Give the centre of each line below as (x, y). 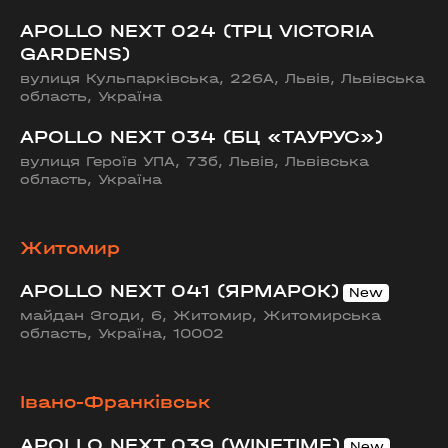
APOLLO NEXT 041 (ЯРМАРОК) (179, 291)
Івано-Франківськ (115, 402)
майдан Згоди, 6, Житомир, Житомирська (200, 315)
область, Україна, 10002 (122, 333)
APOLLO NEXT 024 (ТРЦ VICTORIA (196, 31)
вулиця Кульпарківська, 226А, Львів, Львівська (222, 78)
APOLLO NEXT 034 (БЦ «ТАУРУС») (201, 137)
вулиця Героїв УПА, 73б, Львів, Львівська (194, 161)
